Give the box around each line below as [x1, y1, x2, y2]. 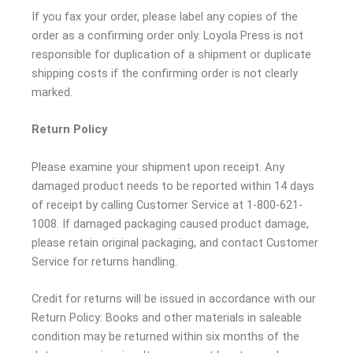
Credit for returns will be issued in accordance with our [32, 292, 316, 307]
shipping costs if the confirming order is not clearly [32, 66, 298, 81]
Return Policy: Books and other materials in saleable [32, 310, 302, 325]
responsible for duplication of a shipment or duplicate [32, 47, 311, 62]
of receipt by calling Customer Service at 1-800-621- [32, 197, 303, 212]
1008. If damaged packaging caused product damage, [32, 216, 309, 231]
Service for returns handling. [32, 254, 177, 269]
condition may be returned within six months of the [32, 329, 299, 344]
